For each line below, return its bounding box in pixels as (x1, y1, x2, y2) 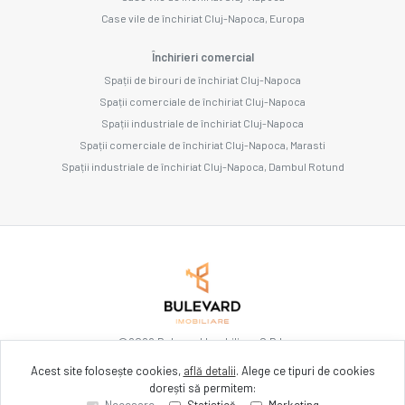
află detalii (183, 363, 236, 378)
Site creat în (122, 385, 186, 400)
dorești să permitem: (149, 381, 256, 395)
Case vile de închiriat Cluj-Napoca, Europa (100, 11, 305, 24)
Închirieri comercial (151, 49, 254, 64)
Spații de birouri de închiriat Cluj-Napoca (104, 72, 301, 86)
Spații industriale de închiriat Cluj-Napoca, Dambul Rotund (61, 159, 344, 173)
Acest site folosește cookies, (30, 363, 184, 378)
